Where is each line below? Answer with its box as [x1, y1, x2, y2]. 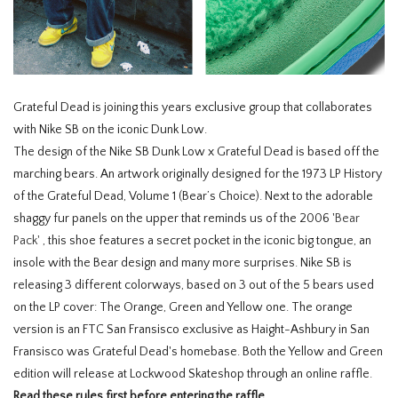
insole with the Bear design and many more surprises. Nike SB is [13, 256, 352, 271]
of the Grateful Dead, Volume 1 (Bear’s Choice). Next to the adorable [13, 189, 373, 204]
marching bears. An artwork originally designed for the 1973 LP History [13, 167, 382, 182]
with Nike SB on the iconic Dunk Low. [13, 123, 207, 138]
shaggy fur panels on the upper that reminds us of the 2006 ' [13, 211, 335, 227]
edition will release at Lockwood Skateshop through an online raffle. [13, 367, 375, 382]
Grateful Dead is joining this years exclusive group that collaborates [13, 100, 372, 115]
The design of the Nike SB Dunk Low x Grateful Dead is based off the [13, 145, 379, 160]
